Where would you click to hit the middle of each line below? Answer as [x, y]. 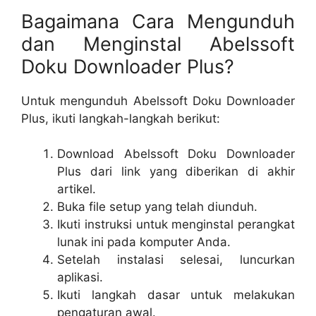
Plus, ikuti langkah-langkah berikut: [121, 118]
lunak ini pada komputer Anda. [144, 242]
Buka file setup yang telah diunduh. [157, 207]
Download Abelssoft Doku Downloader [176, 154]
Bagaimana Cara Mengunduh [158, 21]
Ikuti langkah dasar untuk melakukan [176, 295]
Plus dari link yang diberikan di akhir [176, 171]
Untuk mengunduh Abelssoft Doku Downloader [158, 101]
